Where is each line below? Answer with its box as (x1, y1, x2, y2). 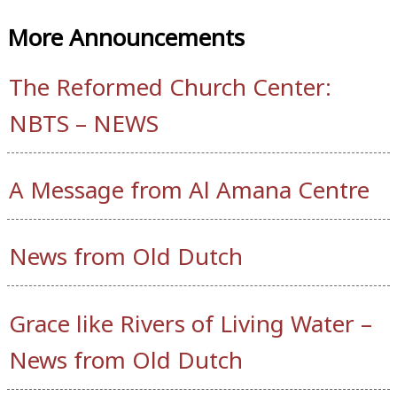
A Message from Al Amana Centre (9, 174, 370, 206)
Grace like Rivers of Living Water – (9, 307, 372, 339)
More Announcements (7, 20, 245, 53)
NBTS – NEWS (9, 106, 159, 139)
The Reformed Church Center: (9, 70, 331, 103)
